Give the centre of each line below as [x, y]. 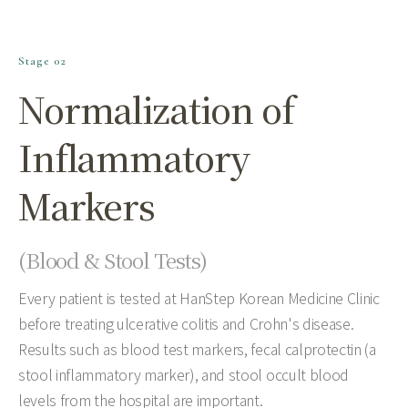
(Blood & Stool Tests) [113, 260]
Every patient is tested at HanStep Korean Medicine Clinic [199, 298]
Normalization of [156, 109]
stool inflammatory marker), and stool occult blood [184, 374]
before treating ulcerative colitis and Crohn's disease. [186, 323]
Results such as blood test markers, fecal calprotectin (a [197, 349]
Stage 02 [42, 61]
